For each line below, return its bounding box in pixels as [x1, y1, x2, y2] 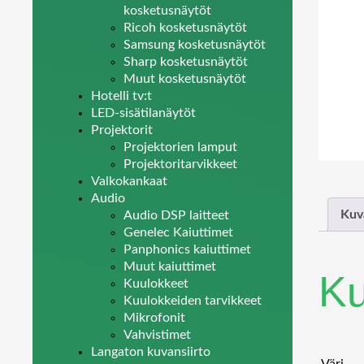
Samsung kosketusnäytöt [123, 38, 266, 51]
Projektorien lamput [123, 141, 237, 154]
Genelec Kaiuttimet [123, 226, 233, 239]
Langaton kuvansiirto [91, 345, 210, 358]
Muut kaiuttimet [123, 260, 216, 273]
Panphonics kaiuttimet [123, 243, 251, 256]
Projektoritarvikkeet [123, 158, 237, 171]
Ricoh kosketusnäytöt [123, 21, 247, 34]
